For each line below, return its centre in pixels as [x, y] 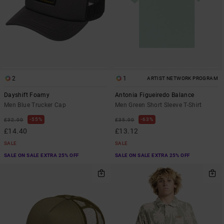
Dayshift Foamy [27, 95]
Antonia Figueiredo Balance [155, 95]
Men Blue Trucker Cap [35, 105]
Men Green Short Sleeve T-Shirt [158, 105]
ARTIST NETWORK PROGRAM [182, 78]
